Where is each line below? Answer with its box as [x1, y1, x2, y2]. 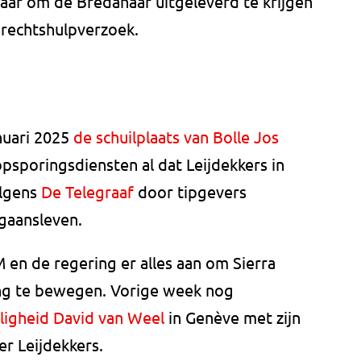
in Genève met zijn [164, 307, 301, 328]
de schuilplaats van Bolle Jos [73, 127, 279, 147]
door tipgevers [134, 181, 247, 202]
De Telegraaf [41, 181, 134, 202]
